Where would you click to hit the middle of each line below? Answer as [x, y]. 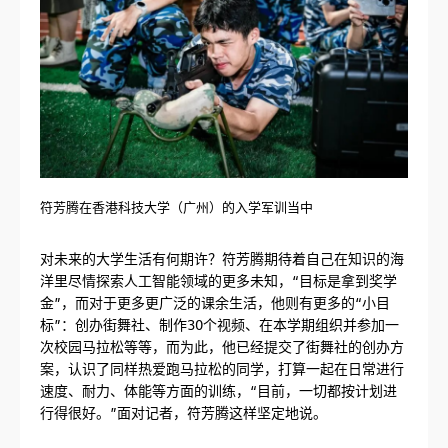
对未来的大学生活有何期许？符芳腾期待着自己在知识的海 [222, 258]
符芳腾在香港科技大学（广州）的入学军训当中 [176, 207]
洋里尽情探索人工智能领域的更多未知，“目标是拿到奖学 [218, 280]
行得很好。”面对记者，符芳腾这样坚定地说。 [183, 412]
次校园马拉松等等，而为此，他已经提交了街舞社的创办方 [222, 346]
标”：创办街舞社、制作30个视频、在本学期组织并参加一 [219, 324]
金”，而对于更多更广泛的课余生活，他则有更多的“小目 [215, 302]
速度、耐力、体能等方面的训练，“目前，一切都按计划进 [218, 390]
